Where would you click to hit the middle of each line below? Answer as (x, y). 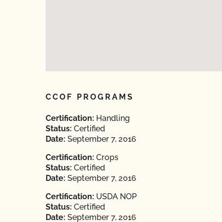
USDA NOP (115, 196)
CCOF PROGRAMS (90, 97)
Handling (112, 118)
